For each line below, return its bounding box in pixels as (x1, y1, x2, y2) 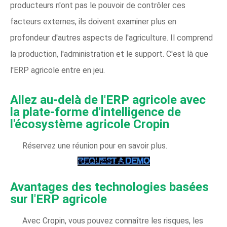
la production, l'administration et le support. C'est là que (10, 49, 208, 59)
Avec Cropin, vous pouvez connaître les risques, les (22, 216, 203, 225)
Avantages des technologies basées (10, 180, 209, 194)
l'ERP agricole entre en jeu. (10, 65, 105, 75)
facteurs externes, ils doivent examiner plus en (10, 17, 176, 26)
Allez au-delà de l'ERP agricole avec (10, 93, 206, 107)
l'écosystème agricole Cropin (10, 117, 169, 131)
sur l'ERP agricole (10, 192, 107, 206)
